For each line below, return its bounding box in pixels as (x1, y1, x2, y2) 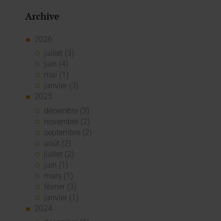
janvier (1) (44, 192, 79, 202)
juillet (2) (44, 149, 74, 159)
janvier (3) (44, 81, 79, 91)
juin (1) (44, 160, 69, 170)
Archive (25, 10, 59, 23)
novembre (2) (44, 116, 90, 126)
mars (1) (44, 171, 74, 181)
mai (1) (44, 70, 69, 80)
